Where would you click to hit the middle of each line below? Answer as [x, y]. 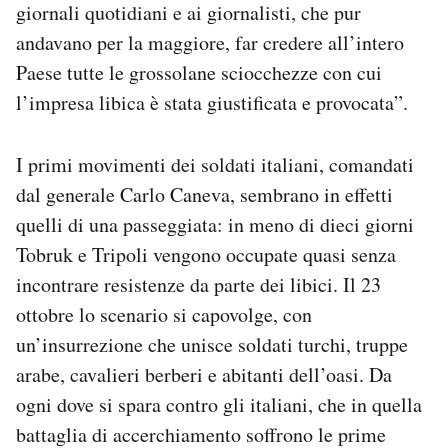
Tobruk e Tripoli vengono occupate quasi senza [206, 254]
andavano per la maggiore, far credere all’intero [210, 42]
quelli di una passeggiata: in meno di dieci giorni [215, 224]
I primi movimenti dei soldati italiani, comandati [215, 164]
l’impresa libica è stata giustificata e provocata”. [212, 102]
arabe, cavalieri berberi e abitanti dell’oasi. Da [204, 374]
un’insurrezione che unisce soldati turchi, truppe [212, 344]
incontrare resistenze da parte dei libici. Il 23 [198, 284]
